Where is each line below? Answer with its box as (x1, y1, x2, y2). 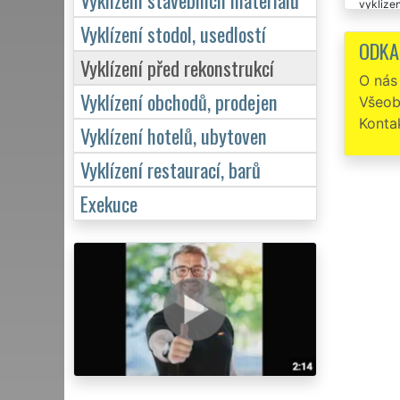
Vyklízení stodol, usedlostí (80, 18, 266, 48)
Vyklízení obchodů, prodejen (80, 86, 278, 116)
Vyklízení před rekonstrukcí (80, 52, 274, 82)
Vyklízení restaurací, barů (80, 154, 261, 184)
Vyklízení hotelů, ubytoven (80, 120, 267, 150)
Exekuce (80, 187, 137, 218)
